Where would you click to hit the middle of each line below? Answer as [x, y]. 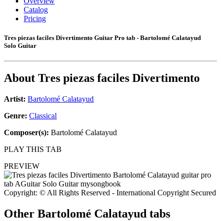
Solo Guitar [20, 46]
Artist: [15, 99]
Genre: [17, 116]
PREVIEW [22, 166]
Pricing [35, 18]
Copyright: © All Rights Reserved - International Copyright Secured [110, 193]
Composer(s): [26, 133]
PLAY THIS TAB [33, 149]
